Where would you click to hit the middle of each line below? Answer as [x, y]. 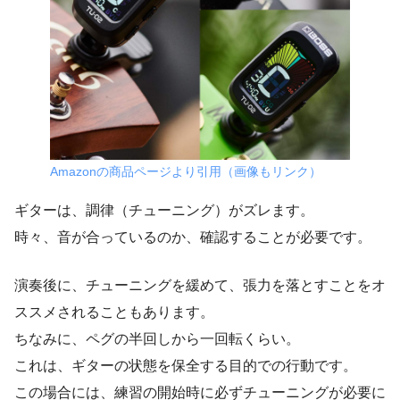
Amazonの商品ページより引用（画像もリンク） [186, 171]
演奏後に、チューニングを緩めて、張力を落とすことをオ [200, 285]
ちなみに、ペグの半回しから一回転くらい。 [157, 338]
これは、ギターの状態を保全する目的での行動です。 [186, 365]
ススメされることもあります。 [114, 312]
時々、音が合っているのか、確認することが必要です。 [193, 237]
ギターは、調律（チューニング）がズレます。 [164, 210]
